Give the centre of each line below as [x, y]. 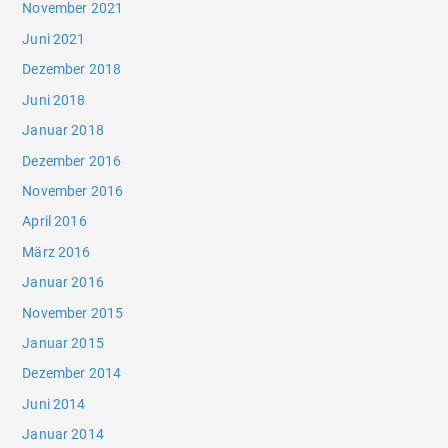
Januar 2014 [63, 434]
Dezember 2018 [72, 69]
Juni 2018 [54, 99]
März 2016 [56, 251]
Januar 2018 [63, 130]
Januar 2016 [63, 282]
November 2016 [73, 190]
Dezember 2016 [72, 160]
